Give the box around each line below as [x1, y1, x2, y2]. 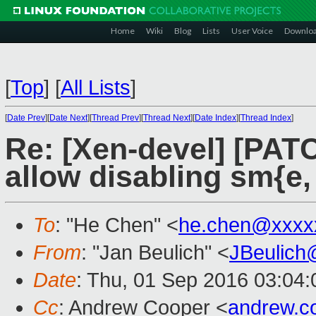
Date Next [49, 113, 87, 123]
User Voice [231, 25, 273, 36]
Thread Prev [92, 113, 139, 123]
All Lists [61, 76, 130, 99]
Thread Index [241, 113, 291, 123]
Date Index [195, 113, 236, 123]
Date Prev [7, 113, 45, 123]
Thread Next [143, 113, 190, 123]
